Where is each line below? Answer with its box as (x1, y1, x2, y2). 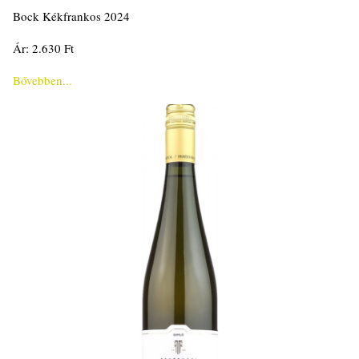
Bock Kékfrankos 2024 (13, 8, 130, 25)
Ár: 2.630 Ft (13, 40, 74, 57)
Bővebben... (13, 72, 72, 89)
